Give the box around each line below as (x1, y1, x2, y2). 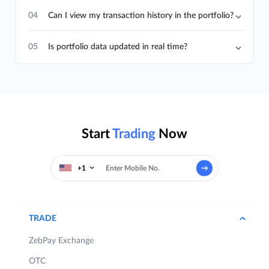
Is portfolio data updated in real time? (48, 42, 187, 51)
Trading (112, 127, 156, 141)
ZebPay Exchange (29, 236, 94, 245)
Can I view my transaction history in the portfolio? (48, 11, 234, 20)
